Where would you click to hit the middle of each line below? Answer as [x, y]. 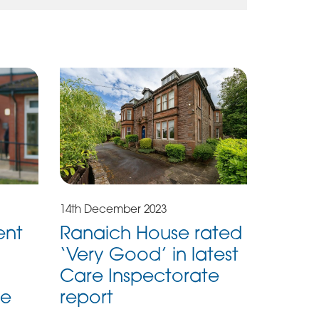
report [87, 297]
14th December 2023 [114, 209]
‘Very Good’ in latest [150, 254]
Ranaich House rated [151, 233]
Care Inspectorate [140, 276]
